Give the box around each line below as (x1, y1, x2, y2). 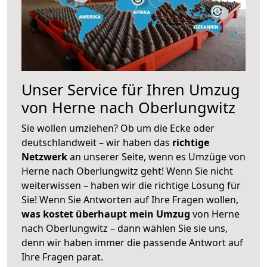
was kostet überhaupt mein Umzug (21, 207, 190, 221)
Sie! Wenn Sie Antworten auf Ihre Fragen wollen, (21, 193, 238, 206)
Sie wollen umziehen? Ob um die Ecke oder (21, 121, 215, 135)
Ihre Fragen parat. (21, 250, 103, 263)
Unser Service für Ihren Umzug (21, 79, 240, 100)
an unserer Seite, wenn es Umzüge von (70, 150, 246, 163)
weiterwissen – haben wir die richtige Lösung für (21, 178, 241, 192)
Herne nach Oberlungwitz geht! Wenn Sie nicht (21, 164, 233, 178)
